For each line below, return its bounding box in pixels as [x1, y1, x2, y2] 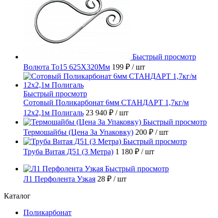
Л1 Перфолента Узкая [23, 175, 95, 183]
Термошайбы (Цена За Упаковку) [23, 128, 133, 137]
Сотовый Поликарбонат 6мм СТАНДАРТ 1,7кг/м [23, 98, 189, 107]
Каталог [4, 192, 31, 200]
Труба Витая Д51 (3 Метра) [23, 147, 113, 156]
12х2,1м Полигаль [23, 109, 84, 117]
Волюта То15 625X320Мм [23, 63, 110, 72]
